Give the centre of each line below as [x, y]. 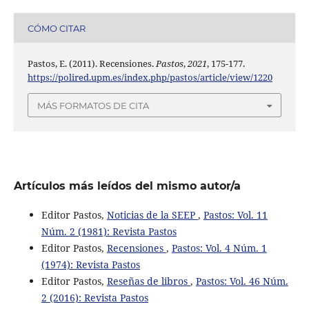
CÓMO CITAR [56, 28]
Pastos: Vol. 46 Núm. [242, 281]
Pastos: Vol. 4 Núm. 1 [219, 248]
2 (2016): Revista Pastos [94, 297]
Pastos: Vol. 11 [235, 215]
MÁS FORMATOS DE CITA [93, 105]
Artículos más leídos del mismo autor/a [127, 186]
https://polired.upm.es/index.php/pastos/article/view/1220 [150, 78]
